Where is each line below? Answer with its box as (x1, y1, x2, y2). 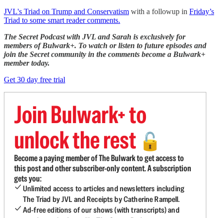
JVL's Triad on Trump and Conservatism (4, 7, 129, 16)
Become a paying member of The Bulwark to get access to (14, 152, 184, 163)
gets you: (14, 173, 41, 184)
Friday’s (189, 7, 214, 16)
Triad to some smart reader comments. (4, 16, 120, 24)
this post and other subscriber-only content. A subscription (14, 163, 191, 174)
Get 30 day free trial (4, 75, 65, 84)
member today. (4, 59, 50, 67)
